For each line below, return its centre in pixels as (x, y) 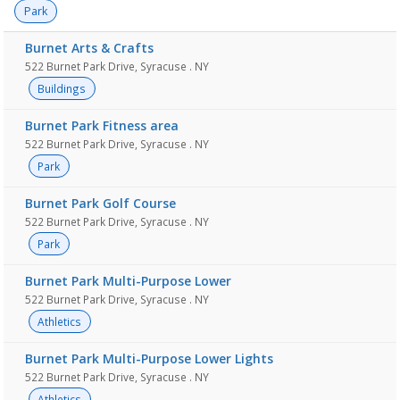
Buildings (62, 88)
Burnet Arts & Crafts (89, 48)
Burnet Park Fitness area (102, 125)
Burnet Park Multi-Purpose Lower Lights (149, 358)
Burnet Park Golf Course (100, 203)
